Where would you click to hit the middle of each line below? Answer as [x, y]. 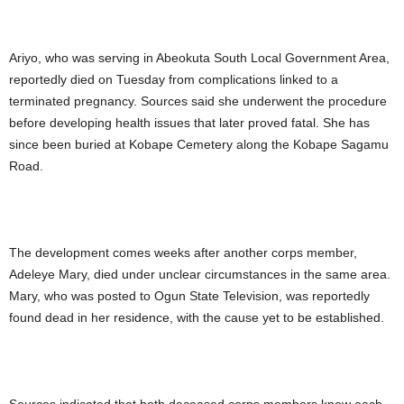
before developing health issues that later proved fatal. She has [189, 123]
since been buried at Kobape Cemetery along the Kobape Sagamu [199, 145]
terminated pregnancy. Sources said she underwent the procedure [198, 101]
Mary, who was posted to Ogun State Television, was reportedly [189, 296]
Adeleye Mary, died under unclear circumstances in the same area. [200, 275]
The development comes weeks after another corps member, [183, 253]
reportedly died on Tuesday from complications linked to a [174, 80]
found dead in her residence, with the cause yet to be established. [197, 318]
